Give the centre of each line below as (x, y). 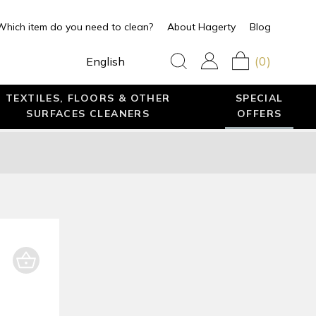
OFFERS (259, 113)
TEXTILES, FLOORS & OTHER (88, 98)
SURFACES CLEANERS (88, 113)
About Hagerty (201, 27)
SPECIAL (259, 98)
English (105, 61)
